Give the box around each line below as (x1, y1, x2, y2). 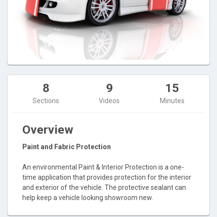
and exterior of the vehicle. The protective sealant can (22, 183, 186, 191)
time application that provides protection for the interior (22, 173, 191, 181)
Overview (22, 122, 73, 137)
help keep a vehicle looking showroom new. (22, 193, 153, 201)
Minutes (159, 96, 185, 105)
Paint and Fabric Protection (22, 142, 111, 151)
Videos (99, 96, 120, 105)
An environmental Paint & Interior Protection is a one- (22, 163, 184, 171)
